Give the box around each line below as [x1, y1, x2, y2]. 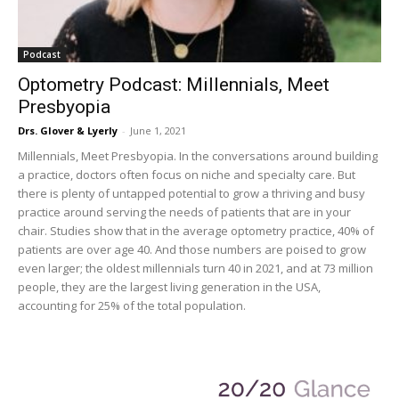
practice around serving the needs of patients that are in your [18, 203, 351, 220]
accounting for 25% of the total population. [18, 297, 246, 313]
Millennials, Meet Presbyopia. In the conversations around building [18, 147, 378, 164]
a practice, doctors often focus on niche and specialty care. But [18, 166, 355, 183]
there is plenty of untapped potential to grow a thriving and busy [18, 184, 365, 201]
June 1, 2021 [130, 123, 186, 137]
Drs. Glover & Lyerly [18, 123, 118, 137]
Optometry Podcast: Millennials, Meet [18, 73, 330, 95]
